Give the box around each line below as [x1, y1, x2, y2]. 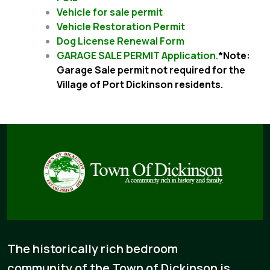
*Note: [218, 48, 250, 62]
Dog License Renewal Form [57, 34, 184, 48]
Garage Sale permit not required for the [57, 63, 245, 77]
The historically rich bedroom [7, 240, 178, 257]
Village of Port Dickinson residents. [57, 77, 223, 91]
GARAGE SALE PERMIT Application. [57, 48, 218, 62]
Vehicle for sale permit [57, 5, 163, 19]
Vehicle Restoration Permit [57, 19, 185, 33]
